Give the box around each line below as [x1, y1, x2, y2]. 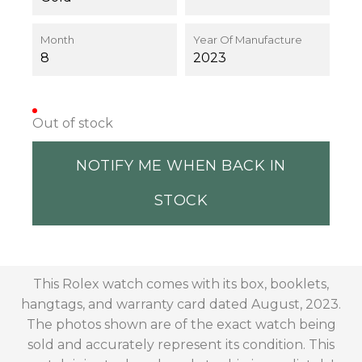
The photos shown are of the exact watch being [26, 316, 336, 332]
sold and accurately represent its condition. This [27, 336, 335, 352]
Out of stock [32, 115, 113, 131]
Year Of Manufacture [193, 32, 302, 46]
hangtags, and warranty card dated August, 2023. [21, 296, 341, 312]
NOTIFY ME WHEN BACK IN [76, 156, 286, 175]
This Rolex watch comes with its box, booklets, [33, 276, 329, 292]
